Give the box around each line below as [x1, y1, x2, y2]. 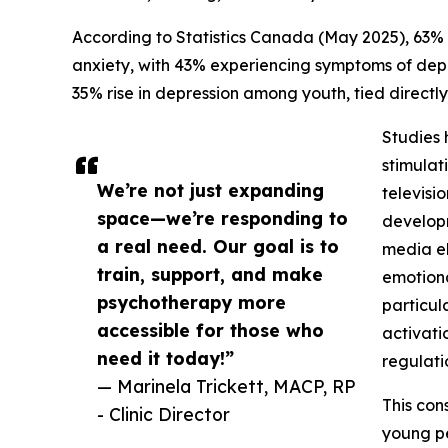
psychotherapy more [97, 290, 286, 313]
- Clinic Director [97, 402, 230, 425]
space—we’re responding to [97, 206, 348, 229]
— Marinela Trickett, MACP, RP [97, 374, 356, 397]
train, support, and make [97, 262, 323, 285]
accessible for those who [97, 318, 324, 341]
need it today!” [97, 346, 234, 369]
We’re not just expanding [97, 178, 324, 201]
